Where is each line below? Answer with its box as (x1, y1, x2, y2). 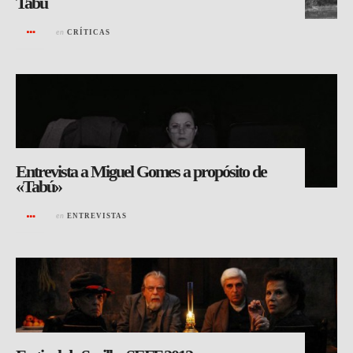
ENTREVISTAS (67, 212, 127, 221)
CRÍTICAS (67, 28, 110, 36)
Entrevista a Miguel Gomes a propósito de (16, 162, 266, 182)
